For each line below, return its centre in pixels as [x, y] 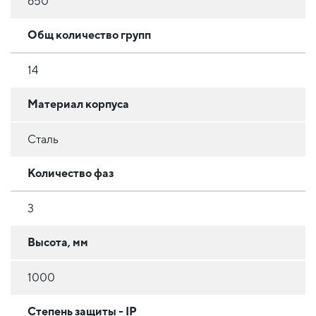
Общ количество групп [89, 35]
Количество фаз [71, 174]
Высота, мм [58, 243]
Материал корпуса [78, 104]
